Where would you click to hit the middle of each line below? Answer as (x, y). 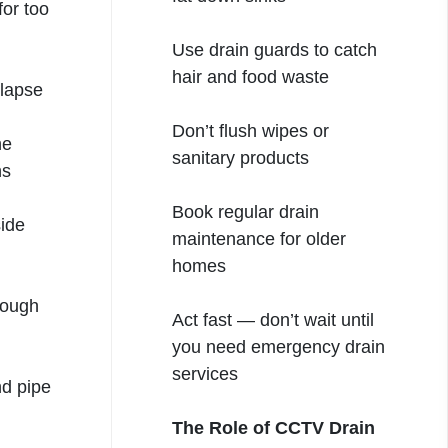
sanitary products (240, 158)
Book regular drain (245, 212)
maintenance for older (259, 239)
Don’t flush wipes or (250, 131)
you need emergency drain (278, 347)
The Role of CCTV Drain (273, 428)
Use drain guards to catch (274, 50)
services (205, 374)
